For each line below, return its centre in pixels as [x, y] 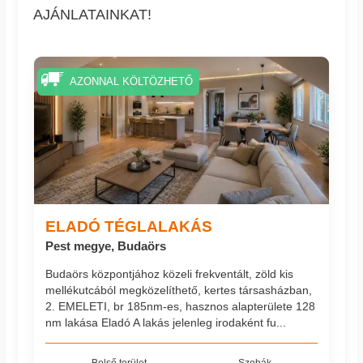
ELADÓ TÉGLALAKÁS [129, 226]
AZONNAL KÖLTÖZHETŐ [131, 82]
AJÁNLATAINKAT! [93, 15]
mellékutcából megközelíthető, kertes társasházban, [179, 290]
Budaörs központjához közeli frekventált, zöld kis [170, 274]
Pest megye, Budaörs [106, 246]
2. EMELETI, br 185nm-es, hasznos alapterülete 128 [181, 307]
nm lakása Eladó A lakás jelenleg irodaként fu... [166, 323]
